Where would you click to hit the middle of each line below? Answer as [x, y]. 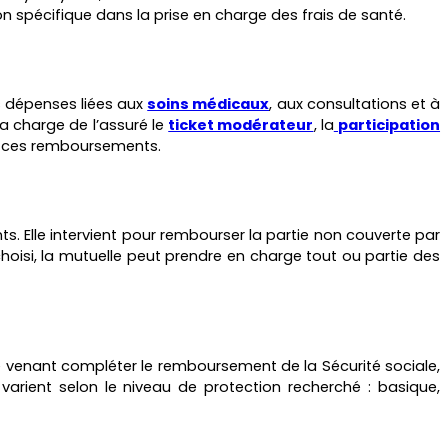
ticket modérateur [241, 124]
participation [389, 124]
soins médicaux [208, 103]
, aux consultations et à [355, 103]
